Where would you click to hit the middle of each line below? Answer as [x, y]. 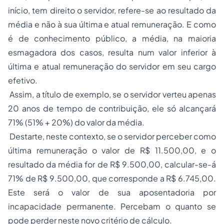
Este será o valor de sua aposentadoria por [112, 192]
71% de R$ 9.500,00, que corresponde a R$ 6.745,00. [112, 178]
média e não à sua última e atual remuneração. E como [112, 24]
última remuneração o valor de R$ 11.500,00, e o [112, 150]
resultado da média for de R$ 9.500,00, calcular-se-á [112, 164]
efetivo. [23, 80]
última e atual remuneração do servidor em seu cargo [112, 66]
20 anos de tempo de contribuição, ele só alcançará [112, 108]
